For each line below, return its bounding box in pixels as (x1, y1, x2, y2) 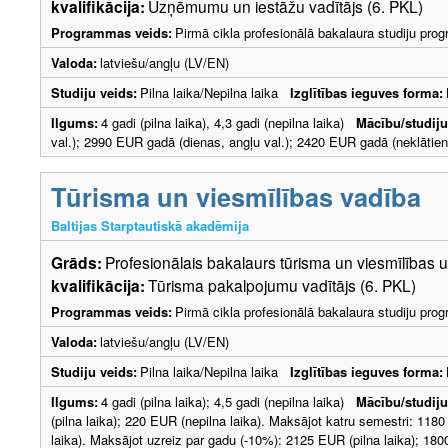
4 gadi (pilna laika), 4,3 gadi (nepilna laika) (101, 112, 356, 132)
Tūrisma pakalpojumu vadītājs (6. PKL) (148, 273, 416, 296)
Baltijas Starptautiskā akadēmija (51, 215, 249, 235)
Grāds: (51, 250, 102, 274)
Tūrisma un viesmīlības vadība (51, 177, 421, 215)
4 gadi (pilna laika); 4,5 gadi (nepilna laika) (101, 391, 356, 411)
